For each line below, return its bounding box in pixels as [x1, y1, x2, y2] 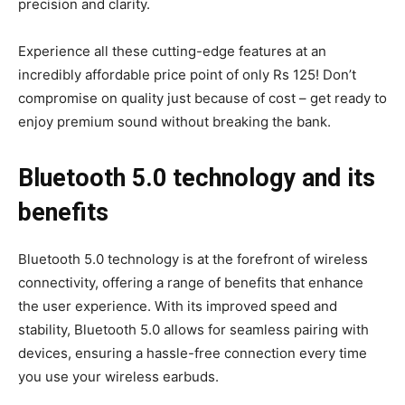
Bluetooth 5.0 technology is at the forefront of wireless [18, 250, 368, 268]
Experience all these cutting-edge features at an [18, 42, 326, 60]
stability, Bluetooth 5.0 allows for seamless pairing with [18, 320, 369, 338]
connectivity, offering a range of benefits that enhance [18, 273, 363, 291]
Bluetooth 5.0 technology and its [18, 163, 375, 193]
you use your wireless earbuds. [18, 367, 219, 385]
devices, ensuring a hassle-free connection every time [18, 344, 367, 362]
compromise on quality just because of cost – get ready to [18, 89, 387, 107]
